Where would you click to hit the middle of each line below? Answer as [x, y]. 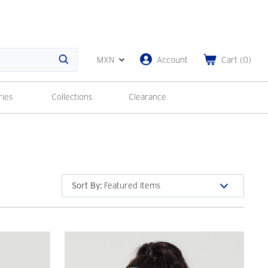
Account [172, 60]
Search [79, 66]
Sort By [86, 185]
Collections [71, 97]
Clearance [147, 97]
